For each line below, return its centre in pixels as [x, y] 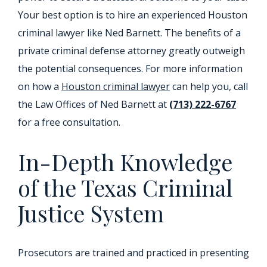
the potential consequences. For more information [130, 69]
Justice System [91, 213]
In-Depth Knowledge [125, 162]
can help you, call [209, 86]
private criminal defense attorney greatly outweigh [131, 51]
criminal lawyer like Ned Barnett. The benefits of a [129, 33]
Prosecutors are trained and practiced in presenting [133, 253]
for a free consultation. [69, 122]
